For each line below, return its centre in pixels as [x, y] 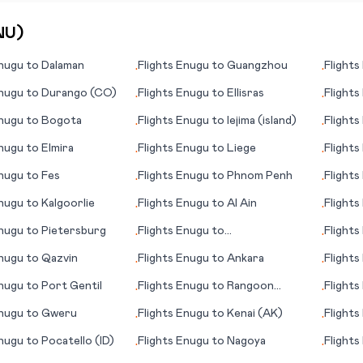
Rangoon [251, 286]
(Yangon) [162, 302]
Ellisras [246, 93]
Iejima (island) [262, 121]
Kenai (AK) [255, 314]
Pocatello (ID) [77, 341]
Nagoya [247, 341]
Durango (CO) [79, 93]
